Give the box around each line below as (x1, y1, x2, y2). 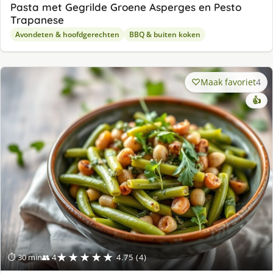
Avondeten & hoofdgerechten (15, 29, 119, 40)
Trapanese (10, 13, 64, 26)
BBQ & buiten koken (129, 29, 200, 40)
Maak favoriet (200, 76, 256, 88)
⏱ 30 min (8, 252, 42, 263)
